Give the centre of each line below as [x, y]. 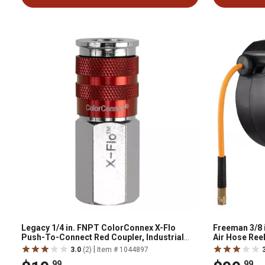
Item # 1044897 [123, 250]
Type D [35, 247]
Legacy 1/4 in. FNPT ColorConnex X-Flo [98, 228]
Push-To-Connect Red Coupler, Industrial [103, 237]
